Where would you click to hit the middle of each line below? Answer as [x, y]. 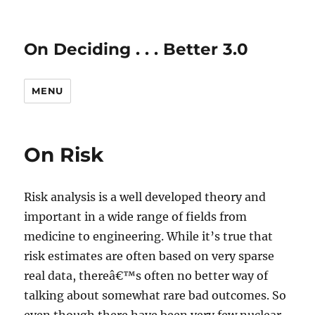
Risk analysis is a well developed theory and [145, 197]
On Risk [64, 155]
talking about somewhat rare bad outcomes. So [155, 295]
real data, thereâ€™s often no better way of [146, 276]
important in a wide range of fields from [136, 217]
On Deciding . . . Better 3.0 [136, 49]
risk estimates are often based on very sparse [149, 256]
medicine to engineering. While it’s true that [149, 236]
